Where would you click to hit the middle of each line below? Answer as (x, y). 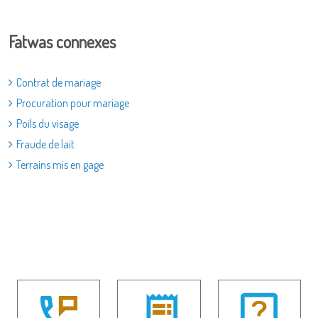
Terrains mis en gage (60, 165)
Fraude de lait (45, 144)
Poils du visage (48, 124)
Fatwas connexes (62, 42)
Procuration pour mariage (73, 103)
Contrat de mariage (59, 82)
